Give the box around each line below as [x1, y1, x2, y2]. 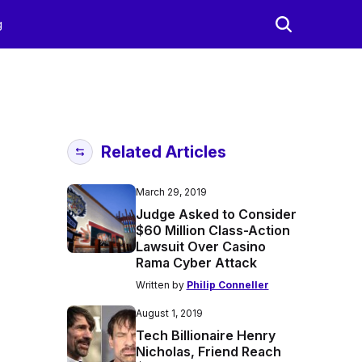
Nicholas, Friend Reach [135, 343, 281, 360]
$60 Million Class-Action [135, 222, 290, 238]
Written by [135, 279, 187, 291]
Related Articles [100, 142, 226, 162]
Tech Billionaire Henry [135, 327, 276, 343]
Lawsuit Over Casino [135, 238, 266, 255]
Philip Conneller [186, 279, 269, 291]
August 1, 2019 [135, 307, 203, 319]
